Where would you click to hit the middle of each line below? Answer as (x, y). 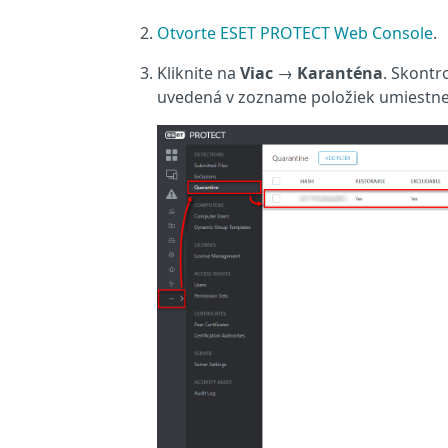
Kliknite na (198, 73)
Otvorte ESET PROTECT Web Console (295, 33)
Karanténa (340, 73)
